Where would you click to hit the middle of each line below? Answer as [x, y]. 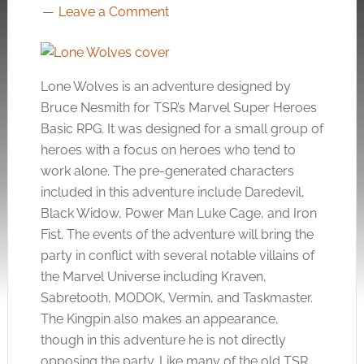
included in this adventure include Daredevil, [172, 192]
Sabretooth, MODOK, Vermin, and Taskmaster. [176, 298]
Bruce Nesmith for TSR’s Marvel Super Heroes [178, 108]
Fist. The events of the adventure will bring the [177, 234]
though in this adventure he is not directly [163, 340]
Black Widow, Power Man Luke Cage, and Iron [178, 213]
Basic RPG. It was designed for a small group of [182, 129]
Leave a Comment [113, 12]
